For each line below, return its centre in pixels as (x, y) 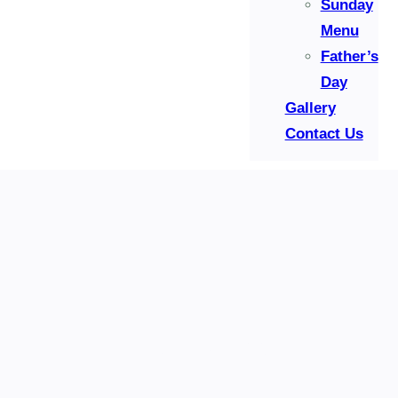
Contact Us (324, 133)
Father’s (349, 56)
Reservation (199, 346)
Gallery (310, 107)
